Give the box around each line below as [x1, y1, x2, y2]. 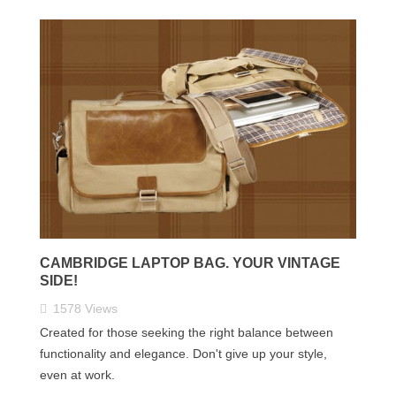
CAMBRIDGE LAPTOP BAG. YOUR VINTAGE [40, 255, 340, 271]
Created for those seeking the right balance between [40, 325, 333, 340]
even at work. [40, 368, 115, 383]
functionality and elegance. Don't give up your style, [40, 346, 327, 362]
